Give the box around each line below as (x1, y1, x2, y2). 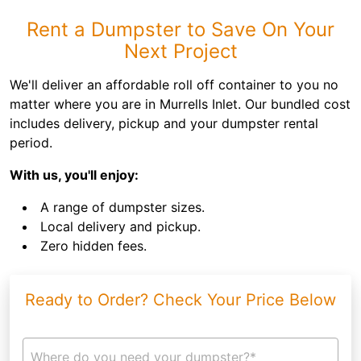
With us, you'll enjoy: (10, 167, 139, 183)
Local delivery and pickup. (40, 218, 201, 234)
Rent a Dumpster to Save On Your (27, 18, 334, 41)
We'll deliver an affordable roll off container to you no (10, 77, 338, 93)
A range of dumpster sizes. (40, 199, 205, 215)
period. (10, 135, 52, 151)
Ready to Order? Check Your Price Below (25, 290, 336, 309)
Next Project (123, 39, 238, 63)
